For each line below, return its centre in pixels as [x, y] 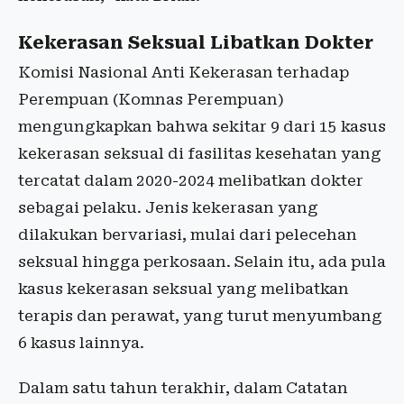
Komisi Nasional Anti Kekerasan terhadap [184, 73]
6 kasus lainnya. [81, 343]
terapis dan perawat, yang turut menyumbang [200, 316]
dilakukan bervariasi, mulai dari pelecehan [188, 235]
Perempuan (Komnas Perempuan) [151, 100]
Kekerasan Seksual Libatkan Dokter [196, 43]
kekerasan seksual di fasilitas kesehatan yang [200, 154]
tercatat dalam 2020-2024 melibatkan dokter [191, 181]
